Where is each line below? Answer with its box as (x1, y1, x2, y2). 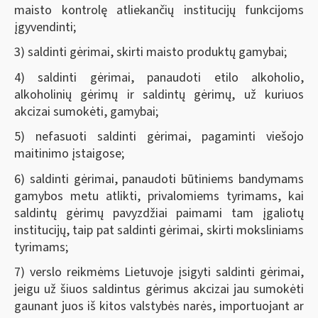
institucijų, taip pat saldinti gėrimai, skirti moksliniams (14, 221, 304, 239)
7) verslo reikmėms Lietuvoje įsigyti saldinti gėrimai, (14, 263, 304, 281)
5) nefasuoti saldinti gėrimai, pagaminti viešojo (14, 128, 304, 146)
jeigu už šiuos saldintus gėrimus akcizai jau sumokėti (14, 280, 304, 298)
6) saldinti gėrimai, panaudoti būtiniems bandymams (14, 170, 304, 188)
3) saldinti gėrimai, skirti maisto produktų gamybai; (14, 43, 287, 61)
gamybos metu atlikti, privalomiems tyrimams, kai (14, 187, 304, 205)
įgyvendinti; (14, 18, 76, 36)
